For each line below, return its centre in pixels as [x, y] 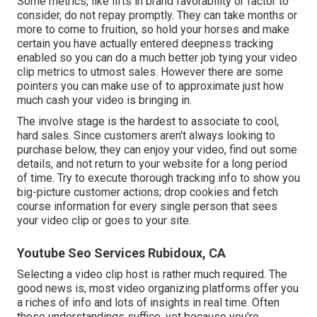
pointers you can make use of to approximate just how [150, 86]
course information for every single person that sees [147, 206]
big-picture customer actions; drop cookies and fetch [148, 192]
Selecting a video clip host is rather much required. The [152, 274]
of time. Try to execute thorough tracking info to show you [158, 178]
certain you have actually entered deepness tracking [145, 43]
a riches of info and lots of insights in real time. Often [148, 302]
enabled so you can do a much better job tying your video [157, 57]
